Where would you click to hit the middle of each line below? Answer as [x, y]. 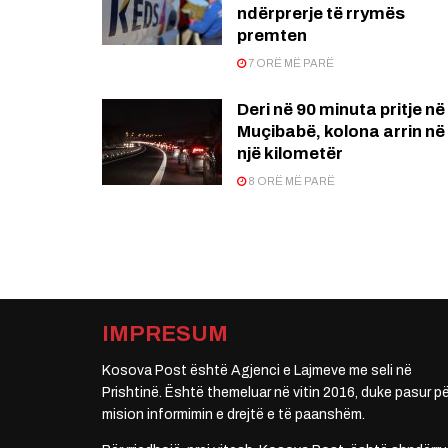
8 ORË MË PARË [290, 181]
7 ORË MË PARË [290, 63]
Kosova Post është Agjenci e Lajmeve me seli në [257, 371]
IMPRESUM [165, 334]
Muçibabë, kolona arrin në [341, 132]
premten [272, 36]
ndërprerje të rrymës [321, 14]
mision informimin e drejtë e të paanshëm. [233, 415]
